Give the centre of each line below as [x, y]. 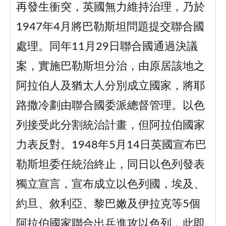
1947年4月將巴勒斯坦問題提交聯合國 [110, 27]
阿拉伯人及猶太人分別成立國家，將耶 [110, 86]
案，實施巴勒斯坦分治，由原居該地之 [110, 67]
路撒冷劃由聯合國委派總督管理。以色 [110, 106]
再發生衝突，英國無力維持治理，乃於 [110, 8]
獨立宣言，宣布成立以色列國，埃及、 [110, 185]
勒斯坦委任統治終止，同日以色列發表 [110, 165]
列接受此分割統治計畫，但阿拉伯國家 [110, 126]
